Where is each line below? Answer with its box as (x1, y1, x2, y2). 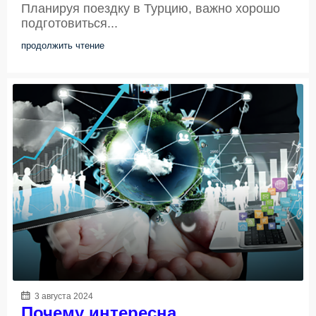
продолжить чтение (21, 40, 104, 51)
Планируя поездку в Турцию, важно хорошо (21, 1, 280, 16)
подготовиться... (21, 16, 118, 31)
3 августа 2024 (32, 291, 93, 301)
